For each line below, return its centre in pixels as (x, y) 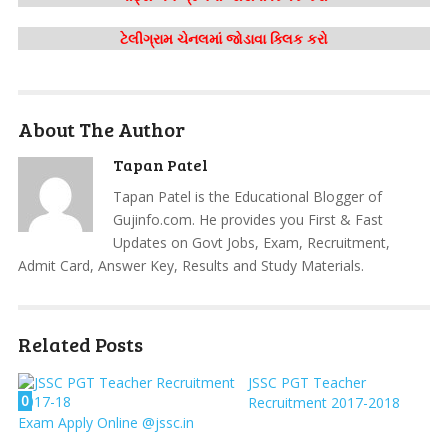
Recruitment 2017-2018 (323, 403)
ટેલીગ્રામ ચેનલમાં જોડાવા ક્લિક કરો (223, 39)
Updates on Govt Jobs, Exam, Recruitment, (251, 243)
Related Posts (80, 344)
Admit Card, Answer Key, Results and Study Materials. (190, 266)
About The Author (101, 129)
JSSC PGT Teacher (306, 383)
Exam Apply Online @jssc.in (105, 423)
